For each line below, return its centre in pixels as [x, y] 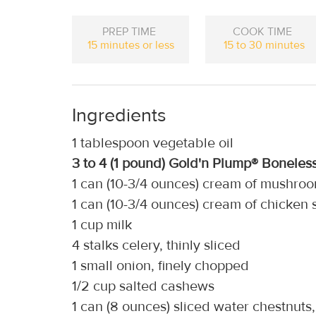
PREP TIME [131, 32]
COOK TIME [264, 32]
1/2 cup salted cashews [143, 286]
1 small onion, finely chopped [160, 266]
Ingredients [122, 116]
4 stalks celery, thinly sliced [156, 245]
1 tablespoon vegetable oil [153, 143]
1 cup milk [102, 225]
